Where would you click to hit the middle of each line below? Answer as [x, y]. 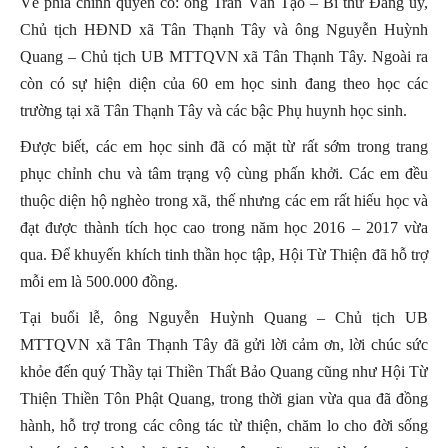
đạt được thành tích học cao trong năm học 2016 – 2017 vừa [224, 227]
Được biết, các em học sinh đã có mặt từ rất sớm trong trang [224, 146]
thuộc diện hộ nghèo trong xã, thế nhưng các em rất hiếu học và [224, 200]
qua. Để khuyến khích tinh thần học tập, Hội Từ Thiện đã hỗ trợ [224, 254]
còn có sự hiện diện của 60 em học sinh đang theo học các [224, 83]
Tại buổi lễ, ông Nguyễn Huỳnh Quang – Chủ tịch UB [224, 317]
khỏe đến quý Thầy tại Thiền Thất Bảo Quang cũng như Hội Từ [224, 371]
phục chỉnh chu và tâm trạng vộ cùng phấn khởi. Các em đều [224, 173]
